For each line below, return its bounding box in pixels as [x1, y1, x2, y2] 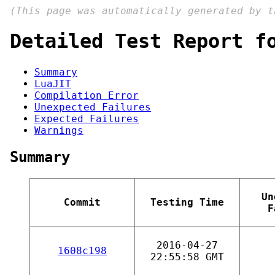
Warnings [34, 124, 83, 136]
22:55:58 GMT [150, 250, 224, 263]
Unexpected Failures [34, 101, 151, 113]
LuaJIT [34, 77, 71, 90]
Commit [64, 196, 101, 208]
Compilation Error [34, 89, 139, 101]
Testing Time [150, 196, 224, 208]
